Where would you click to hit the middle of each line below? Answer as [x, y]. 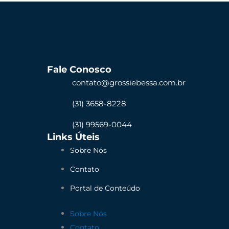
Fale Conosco [79, 70]
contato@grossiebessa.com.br [129, 83]
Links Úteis [73, 137]
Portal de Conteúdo [105, 188]
